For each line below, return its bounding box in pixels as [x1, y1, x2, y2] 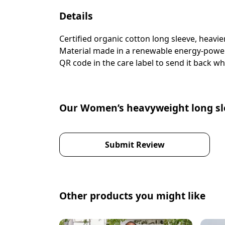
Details [59, 9, 93, 23]
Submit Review [104, 139, 165, 150]
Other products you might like [59, 188, 205, 202]
